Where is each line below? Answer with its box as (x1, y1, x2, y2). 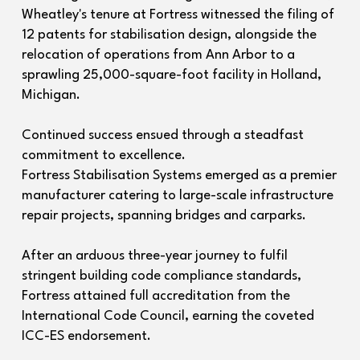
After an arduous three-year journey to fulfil (21, 249, 288, 263)
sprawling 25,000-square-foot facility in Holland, (21, 68, 321, 82)
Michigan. (21, 88, 80, 102)
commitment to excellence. (21, 149, 186, 162)
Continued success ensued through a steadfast (21, 129, 304, 142)
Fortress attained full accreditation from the (21, 289, 290, 303)
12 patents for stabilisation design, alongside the (21, 28, 317, 42)
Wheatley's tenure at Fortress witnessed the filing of (21, 8, 334, 22)
